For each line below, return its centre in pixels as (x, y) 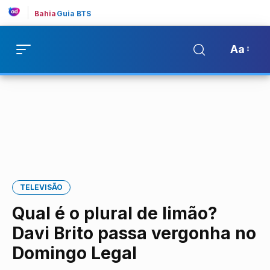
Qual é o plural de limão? (115, 213)
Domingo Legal (74, 253)
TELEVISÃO (41, 187)
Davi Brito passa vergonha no (134, 233)
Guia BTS (74, 14)
